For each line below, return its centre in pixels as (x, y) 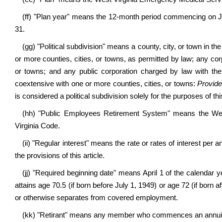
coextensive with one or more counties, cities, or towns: (106, 84)
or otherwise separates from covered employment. (96, 198)
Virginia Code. (37, 126)
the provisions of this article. (60, 156)
